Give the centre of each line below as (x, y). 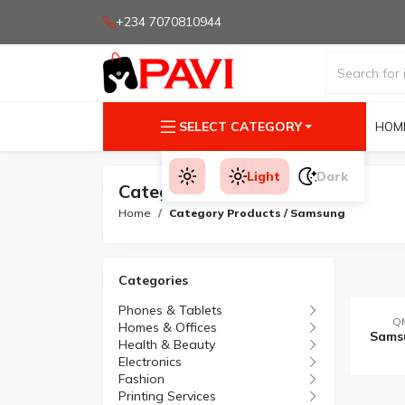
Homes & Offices (168, 327)
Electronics (150, 362)
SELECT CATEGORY (240, 126)
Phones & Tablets (170, 310)
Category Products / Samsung (257, 213)
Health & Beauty (167, 344)
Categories (153, 280)
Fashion (141, 379)
